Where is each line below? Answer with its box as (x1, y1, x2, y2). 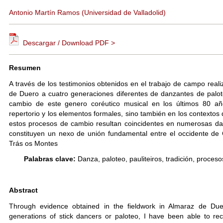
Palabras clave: (24, 155, 76, 163)
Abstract (9, 186, 38, 195)
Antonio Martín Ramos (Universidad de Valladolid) (9, 8, 166, 17)
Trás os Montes (9, 139, 58, 147)
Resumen (9, 64, 41, 72)
